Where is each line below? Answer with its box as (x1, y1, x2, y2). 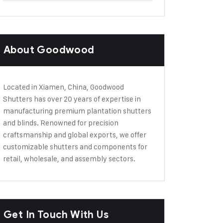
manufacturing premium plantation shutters (3, 106, 151, 115)
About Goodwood (3, 44, 95, 56)
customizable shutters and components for (3, 142, 147, 151)
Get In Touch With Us (3, 209, 109, 221)
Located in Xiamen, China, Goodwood (3, 82, 124, 92)
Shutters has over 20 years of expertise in (3, 94, 141, 104)
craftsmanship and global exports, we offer (3, 130, 146, 139)
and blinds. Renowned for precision (3, 118, 118, 127)
